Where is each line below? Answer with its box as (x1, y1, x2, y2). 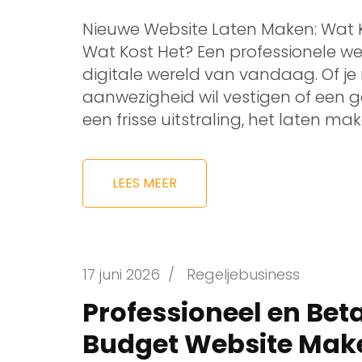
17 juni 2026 (82, 264, 160, 284)
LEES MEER (112, 174, 177, 192)
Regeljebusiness (187, 264, 300, 284)
